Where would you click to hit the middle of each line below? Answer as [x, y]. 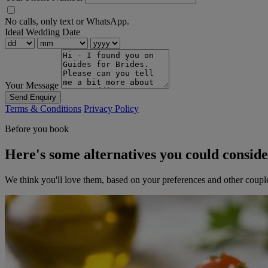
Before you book [37, 129]
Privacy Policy [111, 109]
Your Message [32, 86]
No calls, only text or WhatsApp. [67, 22]
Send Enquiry [33, 98]
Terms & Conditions [43, 109]
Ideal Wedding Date [42, 32]
